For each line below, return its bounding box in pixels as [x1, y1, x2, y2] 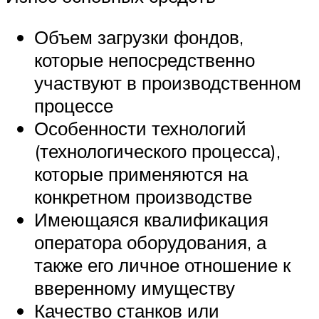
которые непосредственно [34, 48, 255, 71]
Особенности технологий [34, 116, 246, 140]
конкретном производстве [34, 184, 252, 208]
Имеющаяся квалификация [34, 207, 268, 231]
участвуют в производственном [34, 70, 301, 94]
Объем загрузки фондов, [34, 25, 244, 48]
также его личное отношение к [34, 253, 291, 276]
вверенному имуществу [34, 276, 235, 299]
